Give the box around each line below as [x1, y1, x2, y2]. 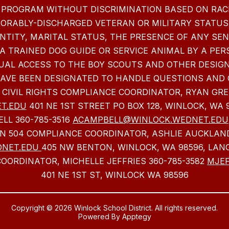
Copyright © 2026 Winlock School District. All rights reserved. [11, 203, 218, 213]
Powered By [78, 212, 122, 221]
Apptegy [122, 212, 151, 221]
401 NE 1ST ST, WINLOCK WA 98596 [40, 170, 189, 180]
